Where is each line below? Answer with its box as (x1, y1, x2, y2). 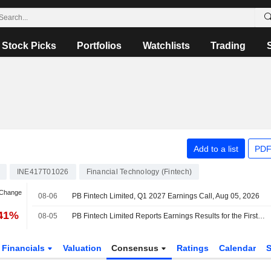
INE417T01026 (16, 168, 69, 176)
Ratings (177, 243, 209, 253)
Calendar (218, 243, 256, 253)
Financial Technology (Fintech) (86, 168, 192, 176)
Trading (211, 41, 246, 51)
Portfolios (77, 41, 122, 51)
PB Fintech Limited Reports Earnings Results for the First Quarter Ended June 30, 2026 (258, 212, 266, 220)
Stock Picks (2, 41, 57, 51)
